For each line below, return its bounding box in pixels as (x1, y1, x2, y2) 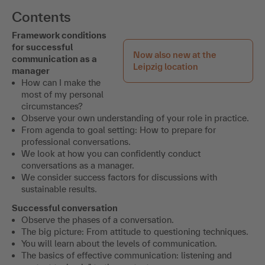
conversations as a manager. (21, 160, 134, 170)
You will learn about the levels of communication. (21, 238, 217, 248)
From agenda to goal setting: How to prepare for (21, 124, 216, 135)
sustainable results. (21, 183, 97, 194)
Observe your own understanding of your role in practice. (21, 112, 249, 123)
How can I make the (21, 77, 101, 88)
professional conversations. (21, 136, 131, 147)
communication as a (12, 53, 97, 64)
